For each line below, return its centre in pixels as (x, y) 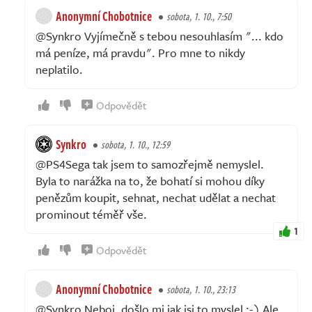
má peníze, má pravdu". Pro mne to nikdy (140, 52)
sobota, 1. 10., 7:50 (199, 16)
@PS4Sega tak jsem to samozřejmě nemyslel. (150, 164)
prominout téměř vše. (91, 214)
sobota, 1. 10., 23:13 (201, 289)
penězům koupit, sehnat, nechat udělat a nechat (156, 197)
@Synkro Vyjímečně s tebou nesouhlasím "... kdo (159, 36)
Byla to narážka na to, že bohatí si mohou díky (150, 180)
